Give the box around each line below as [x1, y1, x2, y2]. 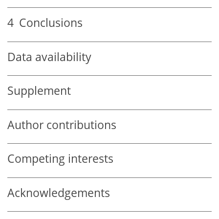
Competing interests [7, 151, 113, 167]
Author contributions [7, 117, 116, 132]
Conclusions [14, 15, 83, 31]
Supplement [7, 83, 71, 99]
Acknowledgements [7, 185, 110, 200]
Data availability [7, 49, 91, 65]
